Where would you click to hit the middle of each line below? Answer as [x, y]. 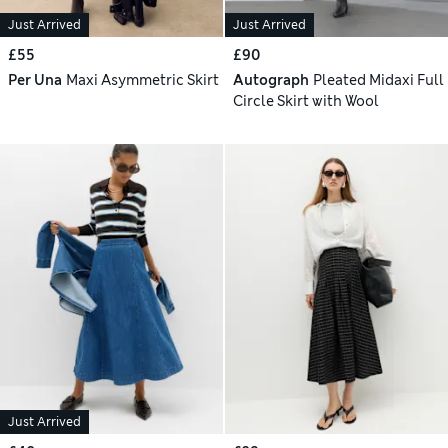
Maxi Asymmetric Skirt [142, 80]
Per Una [35, 80]
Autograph [271, 80]
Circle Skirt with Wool [306, 101]
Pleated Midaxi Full [378, 80]
